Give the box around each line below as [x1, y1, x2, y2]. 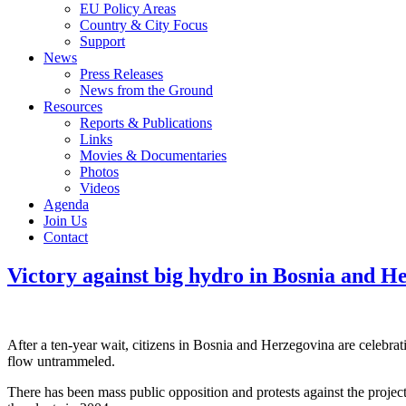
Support [80, 34, 125, 49]
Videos [80, 180, 120, 196]
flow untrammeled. [7, 353, 115, 369]
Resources [43, 99, 102, 114]
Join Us [43, 213, 87, 228]
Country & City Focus [80, 17, 208, 33]
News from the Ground [80, 82, 213, 98]
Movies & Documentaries [80, 148, 227, 163]
